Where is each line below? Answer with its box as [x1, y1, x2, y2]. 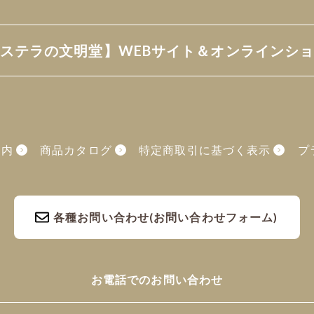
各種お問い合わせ [53, 210, 149, 224]
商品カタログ [34, 142, 112, 156]
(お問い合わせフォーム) [149, 210, 278, 224]
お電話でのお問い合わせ [90, 273, 224, 287]
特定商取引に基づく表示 [132, 142, 271, 156]
